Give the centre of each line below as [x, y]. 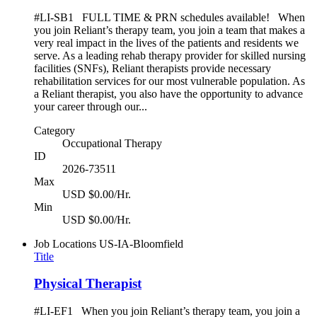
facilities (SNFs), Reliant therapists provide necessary [152, 68]
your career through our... [91, 106]
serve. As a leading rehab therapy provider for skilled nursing [170, 55]
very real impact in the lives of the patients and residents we [166, 42]
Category [54, 130]
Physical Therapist [88, 284]
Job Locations [65, 243]
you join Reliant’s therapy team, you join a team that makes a [169, 30]
